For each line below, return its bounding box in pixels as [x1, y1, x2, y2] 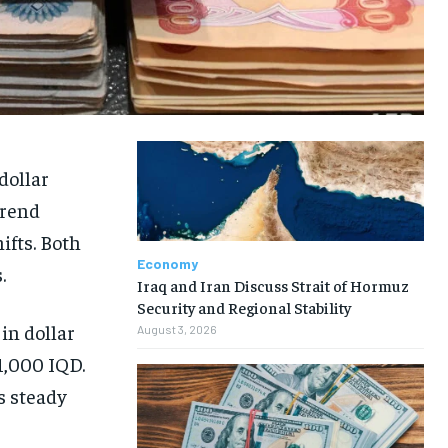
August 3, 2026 [136, 322, 217, 337]
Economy [136, 255, 198, 273]
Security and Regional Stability [136, 297, 351, 318]
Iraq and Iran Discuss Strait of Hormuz [136, 275, 409, 296]
